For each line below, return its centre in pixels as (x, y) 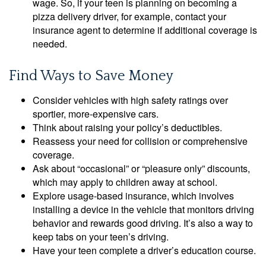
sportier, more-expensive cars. (96, 113)
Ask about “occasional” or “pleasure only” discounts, (141, 168)
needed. (50, 43)
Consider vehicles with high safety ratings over (130, 100)
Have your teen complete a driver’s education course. (144, 250)
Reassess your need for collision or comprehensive (140, 141)
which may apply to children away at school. (125, 182)
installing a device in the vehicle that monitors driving (143, 209)
